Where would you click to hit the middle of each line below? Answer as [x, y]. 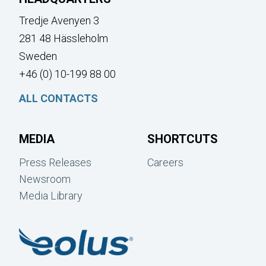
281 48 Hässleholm [64, 38]
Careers [165, 162]
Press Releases [55, 162]
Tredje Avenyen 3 [59, 20]
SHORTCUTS [183, 139]
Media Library [51, 195]
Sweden [38, 56]
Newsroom [45, 179]
